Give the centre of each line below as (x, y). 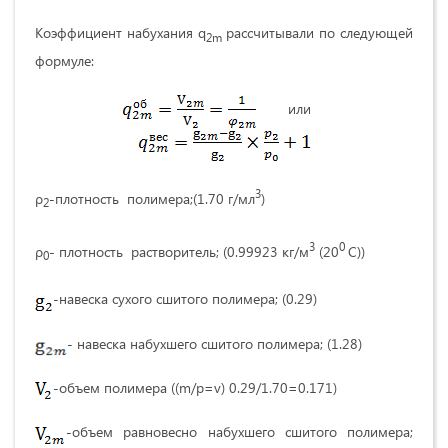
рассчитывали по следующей (319, 32)
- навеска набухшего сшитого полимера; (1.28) (214, 343)
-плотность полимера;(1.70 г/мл (152, 198)
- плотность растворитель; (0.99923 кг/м (179, 251)
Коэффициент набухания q (120, 32)
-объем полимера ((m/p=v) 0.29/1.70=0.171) (195, 387)
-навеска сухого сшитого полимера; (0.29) (185, 299)
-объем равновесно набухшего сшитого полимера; (239, 432)
